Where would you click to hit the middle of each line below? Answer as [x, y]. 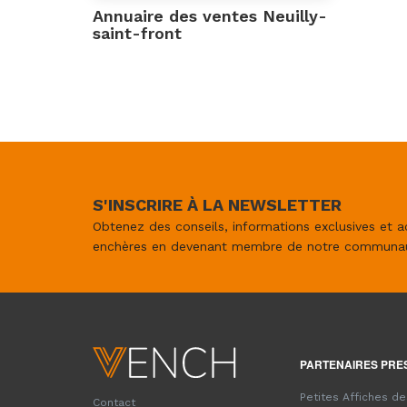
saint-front [137, 33]
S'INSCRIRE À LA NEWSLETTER [217, 205]
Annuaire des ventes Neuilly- [210, 16]
